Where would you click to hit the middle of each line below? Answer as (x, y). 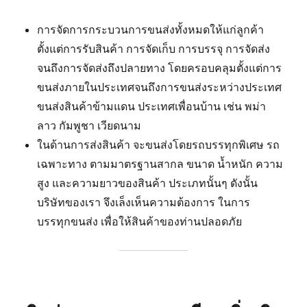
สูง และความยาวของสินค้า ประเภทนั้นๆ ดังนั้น (148, 183)
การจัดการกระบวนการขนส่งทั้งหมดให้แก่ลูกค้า (151, 30)
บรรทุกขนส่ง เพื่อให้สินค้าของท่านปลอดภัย (140, 222)
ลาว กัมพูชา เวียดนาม (89, 126)
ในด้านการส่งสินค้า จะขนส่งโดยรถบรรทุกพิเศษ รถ (159, 145)
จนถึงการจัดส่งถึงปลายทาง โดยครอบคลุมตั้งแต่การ (160, 68)
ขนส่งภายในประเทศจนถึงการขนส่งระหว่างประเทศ (160, 87)
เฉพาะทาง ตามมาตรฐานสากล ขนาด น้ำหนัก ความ (160, 164)
